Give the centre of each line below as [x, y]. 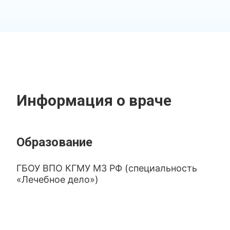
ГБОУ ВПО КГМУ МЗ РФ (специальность [107, 168]
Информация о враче [94, 100]
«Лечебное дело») [58, 179]
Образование [55, 142]
